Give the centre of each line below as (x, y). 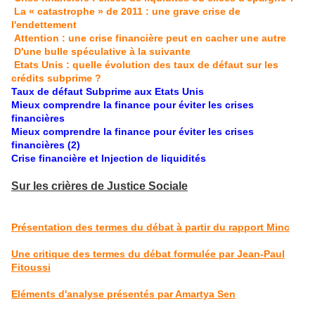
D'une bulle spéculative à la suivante (102, 51)
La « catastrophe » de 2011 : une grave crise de (127, 11)
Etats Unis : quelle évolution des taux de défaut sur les (146, 65)
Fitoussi (31, 267)
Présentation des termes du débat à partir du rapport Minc (150, 227)
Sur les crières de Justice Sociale (99, 186)
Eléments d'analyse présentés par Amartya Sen (123, 294)
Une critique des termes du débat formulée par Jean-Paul (148, 254)
